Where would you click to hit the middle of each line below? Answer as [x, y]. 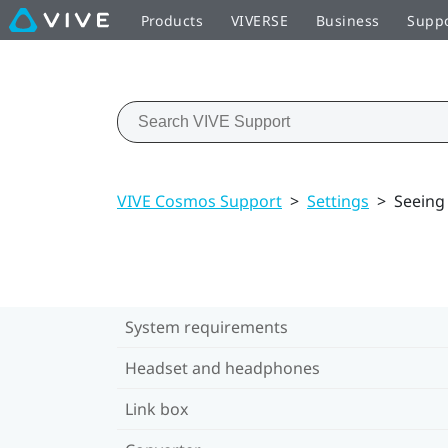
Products [171, 20]
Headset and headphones [222, 367]
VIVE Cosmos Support [199, 200]
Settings [338, 200]
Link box [156, 408]
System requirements [206, 326]
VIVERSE [259, 20]
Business [347, 20]
